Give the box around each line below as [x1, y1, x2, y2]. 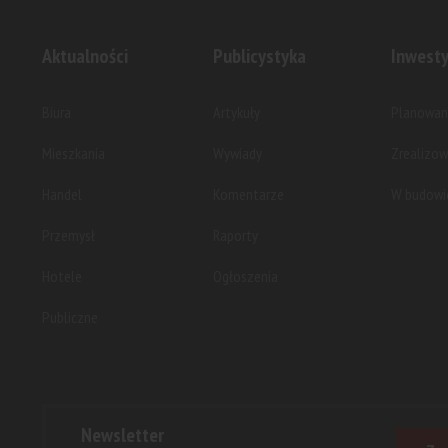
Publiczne [42, 306, 98, 327]
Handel [42, 183, 82, 204]
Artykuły [213, 101, 260, 122]
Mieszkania [42, 142, 105, 163]
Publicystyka [213, 42, 306, 69]
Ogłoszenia [213, 265, 278, 286]
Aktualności [42, 42, 128, 69]
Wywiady [213, 142, 262, 163]
